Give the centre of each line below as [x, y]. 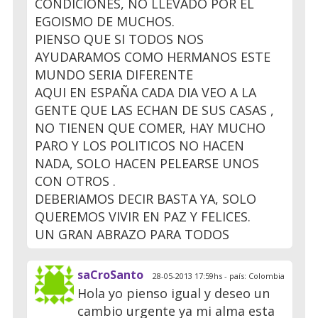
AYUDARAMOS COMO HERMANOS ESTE [153, 56]
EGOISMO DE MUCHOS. [105, 21]
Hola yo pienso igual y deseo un [174, 293]
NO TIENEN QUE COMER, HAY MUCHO [150, 127]
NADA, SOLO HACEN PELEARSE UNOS [147, 163]
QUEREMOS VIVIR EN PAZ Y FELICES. [143, 216]
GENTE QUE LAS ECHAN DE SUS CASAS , [154, 110]
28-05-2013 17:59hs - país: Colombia [218, 275]
